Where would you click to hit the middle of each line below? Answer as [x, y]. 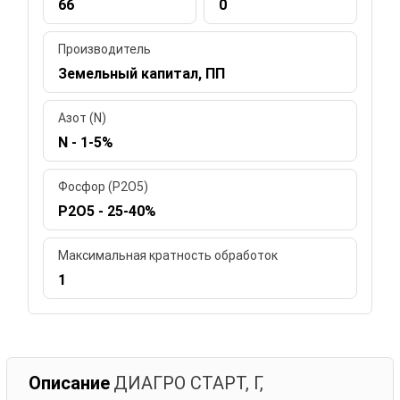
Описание [70, 383]
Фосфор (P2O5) [104, 186]
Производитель [105, 49]
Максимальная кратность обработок [168, 255]
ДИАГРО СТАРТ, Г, [189, 383]
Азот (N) [83, 117]
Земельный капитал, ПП [142, 73]
